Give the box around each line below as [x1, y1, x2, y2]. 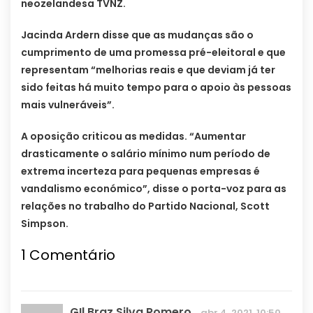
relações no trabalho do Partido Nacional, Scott [21, 198, 270, 213]
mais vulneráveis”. [21, 97, 115, 112]
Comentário [26, 245, 115, 265]
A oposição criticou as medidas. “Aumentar [21, 129, 246, 143]
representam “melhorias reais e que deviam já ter [21, 62, 275, 77]
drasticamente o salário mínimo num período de [21, 146, 270, 161]
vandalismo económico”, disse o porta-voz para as [21, 181, 286, 196]
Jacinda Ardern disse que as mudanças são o [21, 27, 254, 42]
